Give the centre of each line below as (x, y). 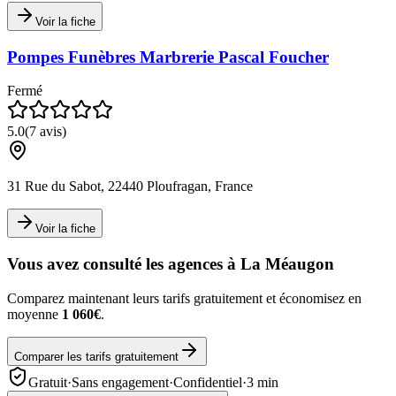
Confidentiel (208, 382)
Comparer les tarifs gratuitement (96, 356)
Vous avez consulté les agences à (124, 264)
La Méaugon (287, 264)
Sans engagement (120, 382)
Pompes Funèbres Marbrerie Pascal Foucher (168, 57)
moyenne (34, 314)
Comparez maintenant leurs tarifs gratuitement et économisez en (184, 298)
